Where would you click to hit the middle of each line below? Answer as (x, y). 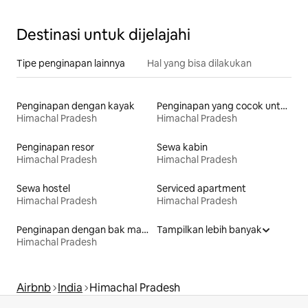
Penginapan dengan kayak (76, 106)
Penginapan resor (55, 147)
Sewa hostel (43, 188)
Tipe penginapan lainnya (71, 63)
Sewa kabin (182, 147)
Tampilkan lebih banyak (209, 229)
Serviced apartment (201, 188)
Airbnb (34, 287)
